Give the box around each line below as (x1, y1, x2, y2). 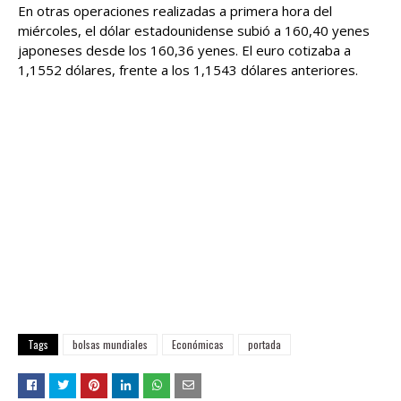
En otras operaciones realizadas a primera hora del (18, 2, 332, 20)
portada (248, 337, 281, 352)
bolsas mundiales (73, 337, 148, 352)
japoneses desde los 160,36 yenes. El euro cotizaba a (18, 41, 351, 59)
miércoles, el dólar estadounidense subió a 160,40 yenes (18, 21, 370, 39)
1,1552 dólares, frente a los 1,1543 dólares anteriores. (18, 61, 358, 79)
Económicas (172, 337, 224, 352)
